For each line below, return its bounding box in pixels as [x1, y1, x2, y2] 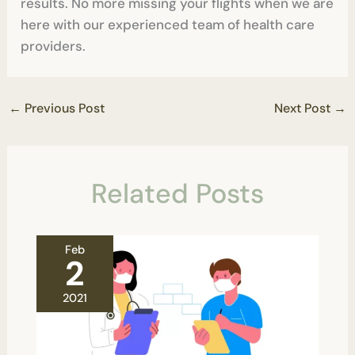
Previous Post [21, 99, 105, 116]
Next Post [273, 99, 334, 116]
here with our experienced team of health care [21, 15, 315, 33]
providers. [21, 36, 86, 55]
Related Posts [91, 175, 264, 212]
